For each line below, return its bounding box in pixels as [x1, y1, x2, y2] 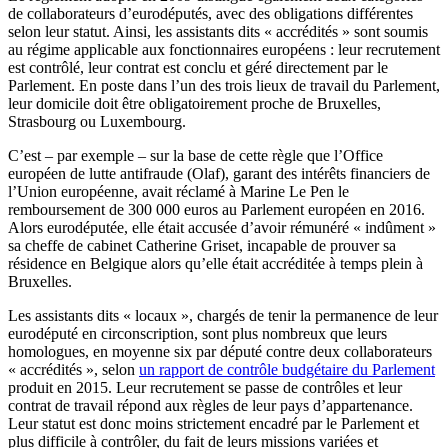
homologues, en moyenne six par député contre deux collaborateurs [8, 343, 432, 361]
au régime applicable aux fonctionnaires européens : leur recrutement [8, 41, 440, 59]
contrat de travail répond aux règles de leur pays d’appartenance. [8, 397, 413, 415]
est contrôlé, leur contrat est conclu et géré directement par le [8, 59, 388, 77]
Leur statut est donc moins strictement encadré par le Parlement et [8, 415, 419, 433]
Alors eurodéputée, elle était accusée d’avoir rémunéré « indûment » [8, 219, 436, 237]
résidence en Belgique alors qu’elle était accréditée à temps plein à [8, 255, 423, 273]
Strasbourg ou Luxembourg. [8, 113, 186, 131]
